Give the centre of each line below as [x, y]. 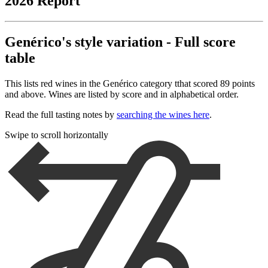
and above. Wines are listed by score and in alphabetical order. [122, 94]
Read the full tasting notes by [61, 114]
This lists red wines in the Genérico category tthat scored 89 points [130, 83]
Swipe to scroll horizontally [57, 135]
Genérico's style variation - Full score [120, 42]
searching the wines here [163, 114]
